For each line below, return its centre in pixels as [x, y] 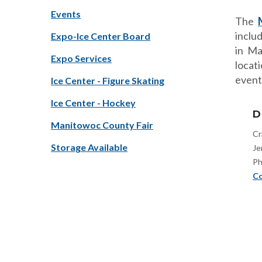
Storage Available [89, 147]
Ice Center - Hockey [93, 103]
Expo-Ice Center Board [101, 36]
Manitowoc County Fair [102, 125]
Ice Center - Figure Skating [108, 80]
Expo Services [81, 58]
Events [66, 14]
